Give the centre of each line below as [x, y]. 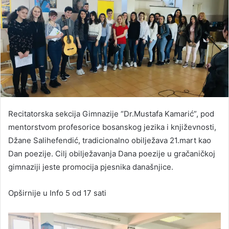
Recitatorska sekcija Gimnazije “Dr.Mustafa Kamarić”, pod [111, 113]
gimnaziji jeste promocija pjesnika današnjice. [91, 167]
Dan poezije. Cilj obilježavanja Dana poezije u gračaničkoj [112, 153]
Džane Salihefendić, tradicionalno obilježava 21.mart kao [110, 140]
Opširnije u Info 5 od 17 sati [57, 193]
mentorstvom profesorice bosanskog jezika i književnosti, [112, 127]
